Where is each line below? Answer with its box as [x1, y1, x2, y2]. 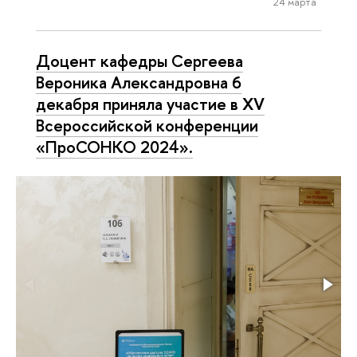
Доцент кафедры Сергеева [36, 49, 243, 73]
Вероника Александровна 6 [36, 71, 241, 94]
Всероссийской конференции [36, 114, 258, 137]
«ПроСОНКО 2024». [36, 135, 193, 159]
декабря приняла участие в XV [36, 92, 265, 116]
